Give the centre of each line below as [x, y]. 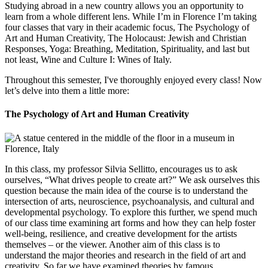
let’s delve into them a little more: [67, 90]
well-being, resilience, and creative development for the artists [121, 233]
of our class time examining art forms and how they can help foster [130, 223]
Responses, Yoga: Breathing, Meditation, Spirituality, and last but [127, 48]
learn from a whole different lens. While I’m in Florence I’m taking [131, 16]
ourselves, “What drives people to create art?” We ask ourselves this [132, 179]
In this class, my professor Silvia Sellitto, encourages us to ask [121, 169]
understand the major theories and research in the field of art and [125, 255]
